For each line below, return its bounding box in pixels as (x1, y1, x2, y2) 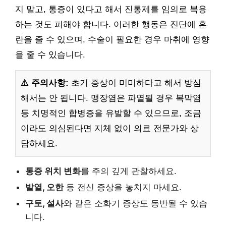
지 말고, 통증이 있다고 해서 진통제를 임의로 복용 (15, 5, 207, 15)
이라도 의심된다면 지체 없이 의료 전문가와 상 (21, 124, 199, 134)
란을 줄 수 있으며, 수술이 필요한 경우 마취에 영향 (15, 35, 209, 45)
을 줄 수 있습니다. (15, 50, 85, 60)
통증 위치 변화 (25, 166, 81, 177)
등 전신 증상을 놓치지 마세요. (64, 182, 182, 193)
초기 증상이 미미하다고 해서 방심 (69, 78, 201, 88)
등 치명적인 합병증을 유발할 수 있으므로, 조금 (21, 108, 201, 119)
